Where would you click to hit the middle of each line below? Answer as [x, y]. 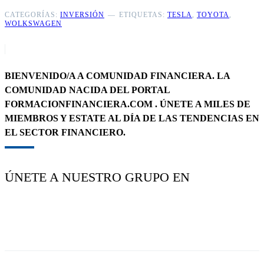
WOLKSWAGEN [33, 24]
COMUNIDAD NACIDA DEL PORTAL [87, 90]
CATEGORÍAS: [32, 15]
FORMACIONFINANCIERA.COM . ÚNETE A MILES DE [128, 104]
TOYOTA [213, 15]
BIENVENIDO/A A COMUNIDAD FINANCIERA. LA [117, 76]
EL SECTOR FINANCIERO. [65, 133]
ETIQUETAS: [143, 15]
